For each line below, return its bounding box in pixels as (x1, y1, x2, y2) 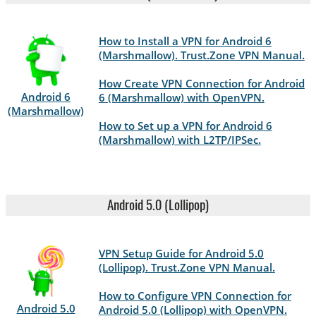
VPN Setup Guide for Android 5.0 (98, 245, 264, 260)
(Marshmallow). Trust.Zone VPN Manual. (98, 48, 305, 63)
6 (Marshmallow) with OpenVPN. (98, 90, 265, 105)
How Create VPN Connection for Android (98, 76, 305, 91)
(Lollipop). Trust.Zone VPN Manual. (98, 260, 275, 274)
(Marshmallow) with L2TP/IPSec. (98, 133, 261, 147)
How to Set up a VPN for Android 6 (98, 119, 272, 133)
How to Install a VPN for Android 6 (98, 34, 272, 49)
